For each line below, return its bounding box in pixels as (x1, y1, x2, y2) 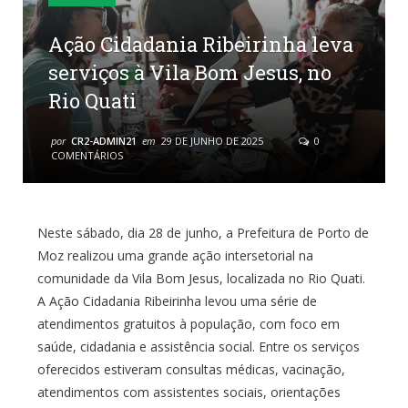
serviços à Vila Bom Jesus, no (48, 58, 331, 86)
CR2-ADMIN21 (71, 133, 137, 148)
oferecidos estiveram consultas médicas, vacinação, (36, 360, 345, 378)
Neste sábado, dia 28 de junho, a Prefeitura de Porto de (36, 223, 369, 241)
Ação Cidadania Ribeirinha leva (48, 30, 353, 57)
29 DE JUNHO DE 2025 (161, 133, 263, 148)
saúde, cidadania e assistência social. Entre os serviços (36, 337, 360, 355)
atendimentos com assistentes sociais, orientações (36, 382, 341, 401)
